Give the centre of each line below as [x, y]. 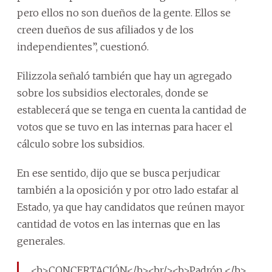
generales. [41, 241]
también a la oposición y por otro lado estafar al [128, 190]
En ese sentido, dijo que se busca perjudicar [119, 173]
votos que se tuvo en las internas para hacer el [125, 127]
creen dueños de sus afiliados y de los [105, 29]
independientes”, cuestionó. [83, 46]
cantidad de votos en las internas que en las [119, 224]
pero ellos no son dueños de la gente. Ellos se [124, 12]
